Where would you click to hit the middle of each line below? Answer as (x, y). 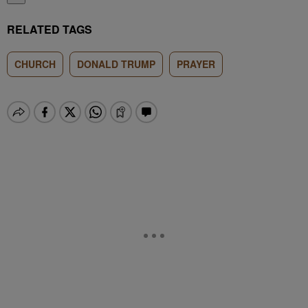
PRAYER (196, 64)
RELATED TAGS (49, 29)
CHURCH (35, 64)
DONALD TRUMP (116, 64)
